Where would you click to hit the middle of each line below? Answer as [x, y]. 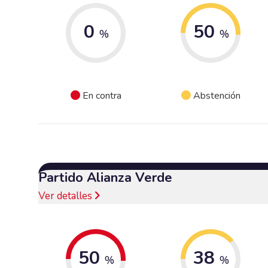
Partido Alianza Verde [105, 177]
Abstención [217, 95]
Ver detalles [66, 196]
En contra [102, 95]
